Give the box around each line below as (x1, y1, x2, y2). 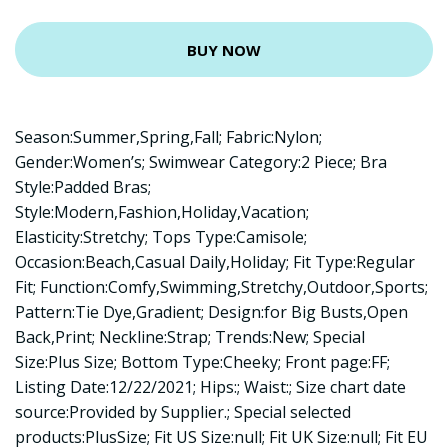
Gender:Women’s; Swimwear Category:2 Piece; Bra (15, 151, 387, 173)
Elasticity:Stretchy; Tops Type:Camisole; (15, 226, 307, 248)
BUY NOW (187, 39, 261, 60)
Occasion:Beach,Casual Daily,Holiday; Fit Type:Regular (15, 251, 415, 273)
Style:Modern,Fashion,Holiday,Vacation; (15, 201, 309, 223)
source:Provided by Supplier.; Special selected (15, 401, 351, 423)
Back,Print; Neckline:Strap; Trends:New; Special (15, 326, 365, 348)
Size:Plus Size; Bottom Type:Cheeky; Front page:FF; (15, 351, 390, 373)
